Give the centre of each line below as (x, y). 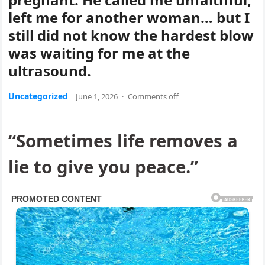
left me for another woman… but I (129, 17)
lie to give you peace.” (104, 167)
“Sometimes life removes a (123, 140)
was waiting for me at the (99, 53)
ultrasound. (50, 71)
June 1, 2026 (97, 96)
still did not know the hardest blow (131, 35)
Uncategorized (38, 96)
